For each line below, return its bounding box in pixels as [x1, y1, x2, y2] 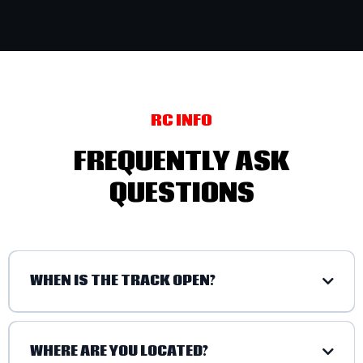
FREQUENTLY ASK [73, 144, 290, 179]
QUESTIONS [109, 176, 254, 211]
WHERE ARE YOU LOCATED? [29, 342, 208, 361]
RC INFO [151, 109, 212, 131]
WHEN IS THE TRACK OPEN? [29, 271, 216, 291]
